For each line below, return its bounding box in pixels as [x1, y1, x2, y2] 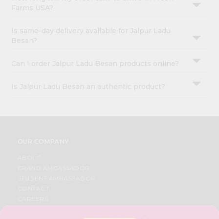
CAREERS [17, 195, 48, 203]
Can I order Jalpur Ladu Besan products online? [11, 59, 179, 68]
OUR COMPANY [17, 137, 69, 146]
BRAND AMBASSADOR [17, 164, 90, 172]
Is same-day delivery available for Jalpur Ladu [11, 26, 171, 36]
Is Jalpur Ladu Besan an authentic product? [11, 82, 166, 91]
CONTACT [17, 185, 49, 193]
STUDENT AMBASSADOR [17, 175, 96, 182]
